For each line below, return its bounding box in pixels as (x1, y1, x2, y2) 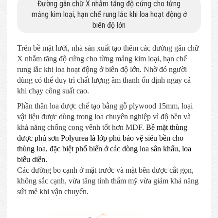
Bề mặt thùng (146, 123, 187, 131)
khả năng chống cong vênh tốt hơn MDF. (17, 123, 146, 131)
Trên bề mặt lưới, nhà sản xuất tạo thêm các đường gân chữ (17, 43, 199, 52)
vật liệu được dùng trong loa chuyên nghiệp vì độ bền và (17, 112, 191, 121)
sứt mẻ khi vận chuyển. (17, 187, 89, 196)
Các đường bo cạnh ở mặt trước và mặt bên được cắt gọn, (17, 165, 194, 174)
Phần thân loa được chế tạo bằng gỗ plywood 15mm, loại (17, 101, 193, 110)
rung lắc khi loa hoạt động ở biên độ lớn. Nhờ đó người (17, 65, 187, 73)
